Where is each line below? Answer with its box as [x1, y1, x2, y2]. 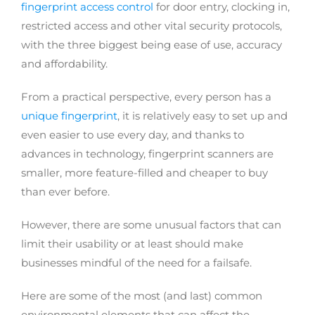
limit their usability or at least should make [21, 237, 243, 250]
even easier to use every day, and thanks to [21, 128, 244, 141]
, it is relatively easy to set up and [117, 109, 288, 122]
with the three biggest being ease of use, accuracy [21, 38, 282, 51]
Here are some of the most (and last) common [21, 289, 262, 302]
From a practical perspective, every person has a [21, 90, 271, 103]
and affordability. [21, 57, 108, 70]
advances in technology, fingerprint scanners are [21, 147, 274, 160]
